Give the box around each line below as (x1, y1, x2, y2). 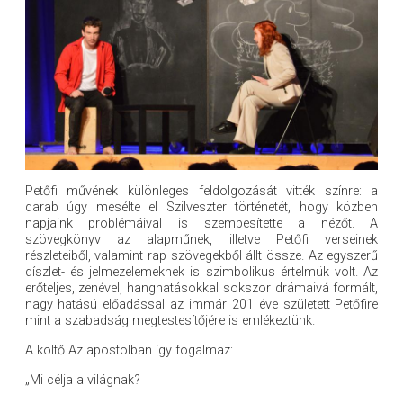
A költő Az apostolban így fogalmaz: (24, 343, 233, 359)
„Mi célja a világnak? (24, 372, 140, 389)
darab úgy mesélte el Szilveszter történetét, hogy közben (24, 200, 379, 216)
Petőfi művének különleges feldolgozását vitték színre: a (24, 184, 379, 200)
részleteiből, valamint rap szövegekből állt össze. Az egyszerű (24, 248, 379, 264)
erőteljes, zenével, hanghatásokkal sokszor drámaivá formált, (24, 281, 379, 297)
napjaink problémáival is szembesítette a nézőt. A (24, 216, 379, 232)
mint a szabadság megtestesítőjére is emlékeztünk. (24, 313, 315, 329)
